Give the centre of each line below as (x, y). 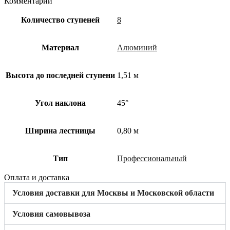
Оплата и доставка (37, 177)
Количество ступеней (60, 20)
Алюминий (137, 47)
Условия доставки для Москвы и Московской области (113, 193)
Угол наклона (60, 103)
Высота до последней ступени (60, 75)
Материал (60, 47)
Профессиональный (152, 158)
